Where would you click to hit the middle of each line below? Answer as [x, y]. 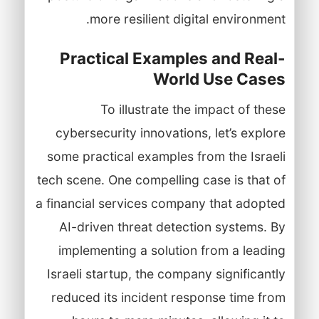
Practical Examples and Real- [172, 58]
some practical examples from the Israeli [166, 156]
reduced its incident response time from [168, 297]
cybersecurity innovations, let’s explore [170, 132]
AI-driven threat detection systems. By [172, 226]
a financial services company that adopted [160, 203]
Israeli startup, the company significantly [166, 273]
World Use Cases [219, 78]
